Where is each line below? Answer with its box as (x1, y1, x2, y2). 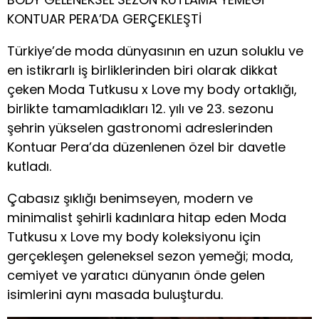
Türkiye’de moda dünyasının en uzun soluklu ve (7, 41, 303, 60)
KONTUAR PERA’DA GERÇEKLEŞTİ (7, 9, 202, 28)
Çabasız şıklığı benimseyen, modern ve (7, 189, 253, 207)
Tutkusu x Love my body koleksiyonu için (7, 227, 261, 246)
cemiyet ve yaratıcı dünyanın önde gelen (7, 266, 265, 284)
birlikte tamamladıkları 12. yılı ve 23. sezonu (7, 99, 273, 117)
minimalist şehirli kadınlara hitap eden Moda (7, 208, 286, 226)
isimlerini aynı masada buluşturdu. (7, 285, 223, 303)
